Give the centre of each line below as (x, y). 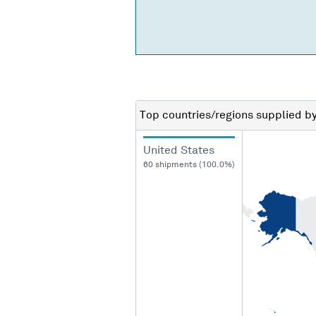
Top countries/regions (198, 115)
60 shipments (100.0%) (189, 165)
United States (179, 150)
